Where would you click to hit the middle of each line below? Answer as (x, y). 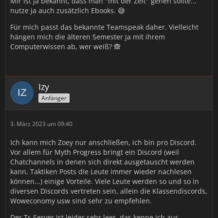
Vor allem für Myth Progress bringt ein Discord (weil (95, 152)
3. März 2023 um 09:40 (41, 124)
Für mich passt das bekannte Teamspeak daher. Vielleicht (104, 27)
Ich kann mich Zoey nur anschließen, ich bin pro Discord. (103, 142)
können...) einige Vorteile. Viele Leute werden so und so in (105, 181)
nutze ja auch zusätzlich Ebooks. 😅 (68, 10)
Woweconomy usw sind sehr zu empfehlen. (81, 201)
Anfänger (54, 98)
